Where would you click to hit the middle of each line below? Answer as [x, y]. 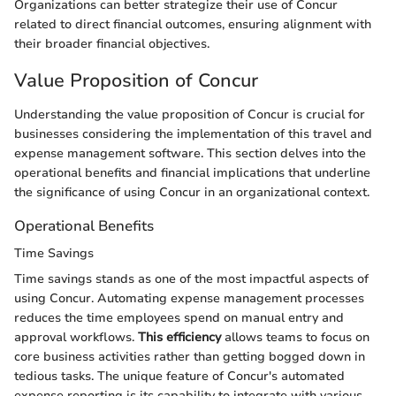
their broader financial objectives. [112, 44]
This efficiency [179, 337]
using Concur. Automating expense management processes [189, 298]
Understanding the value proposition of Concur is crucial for [190, 114]
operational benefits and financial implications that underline [192, 172]
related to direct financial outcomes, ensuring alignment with [193, 25]
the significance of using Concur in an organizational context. [192, 192]
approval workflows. [76, 337]
